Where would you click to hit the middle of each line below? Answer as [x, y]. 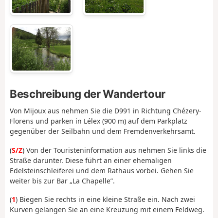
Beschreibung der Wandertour [88, 94]
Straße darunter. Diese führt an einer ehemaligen [91, 160]
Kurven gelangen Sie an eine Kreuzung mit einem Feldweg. [107, 210]
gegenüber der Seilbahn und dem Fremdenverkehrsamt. [103, 131]
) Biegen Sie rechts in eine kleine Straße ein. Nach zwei [105, 200]
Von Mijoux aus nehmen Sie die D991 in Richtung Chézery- [106, 111]
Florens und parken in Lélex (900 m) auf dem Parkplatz [99, 121]
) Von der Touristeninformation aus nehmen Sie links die [114, 150]
